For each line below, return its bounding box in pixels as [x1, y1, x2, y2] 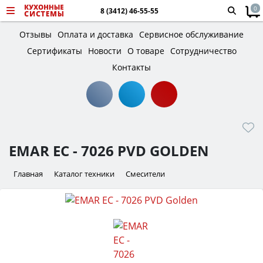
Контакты [112, 62, 151, 73]
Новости [87, 45, 122, 56]
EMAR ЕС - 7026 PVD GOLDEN [9, 141, 209, 160]
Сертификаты [26, 45, 82, 56]
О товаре [127, 45, 164, 56]
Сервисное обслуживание [139, 29, 244, 40]
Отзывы [19, 29, 52, 40]
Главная [14, 168, 43, 179]
